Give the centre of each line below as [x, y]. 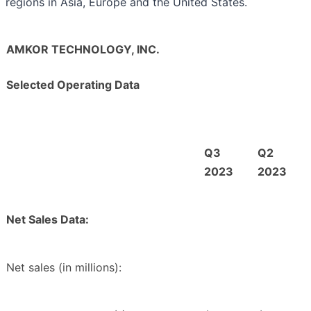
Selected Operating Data [73, 85]
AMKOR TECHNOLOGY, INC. [83, 50]
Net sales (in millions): [64, 268]
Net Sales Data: [48, 220]
